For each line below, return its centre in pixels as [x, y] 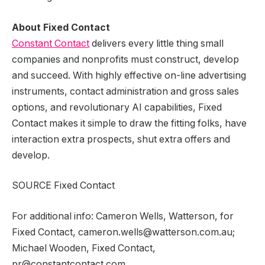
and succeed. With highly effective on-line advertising [129, 75]
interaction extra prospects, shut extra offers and [121, 139]
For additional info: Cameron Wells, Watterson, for [123, 216]
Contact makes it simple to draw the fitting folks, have [129, 123]
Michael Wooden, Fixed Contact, [84, 248]
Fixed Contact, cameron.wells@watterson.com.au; [123, 232]
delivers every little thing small [156, 43]
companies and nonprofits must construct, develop [125, 59]
